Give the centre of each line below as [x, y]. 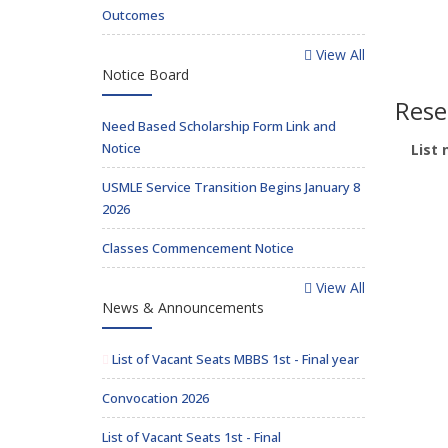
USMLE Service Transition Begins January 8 [231, 187]
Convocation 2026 [155, 398]
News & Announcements [183, 307]
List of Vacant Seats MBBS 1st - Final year [234, 359]
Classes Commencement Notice [198, 248]
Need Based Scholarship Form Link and [219, 126]
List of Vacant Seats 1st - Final [191, 437]
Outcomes [133, 15]
